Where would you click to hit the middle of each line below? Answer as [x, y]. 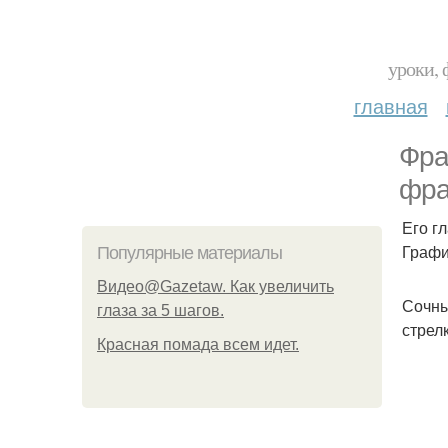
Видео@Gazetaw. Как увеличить [215, 286]
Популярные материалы [189, 253]
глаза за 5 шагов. [160, 310]
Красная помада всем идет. [198, 344]
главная [390, 105]
